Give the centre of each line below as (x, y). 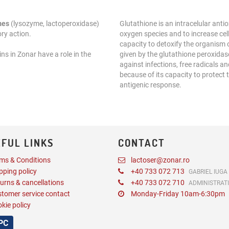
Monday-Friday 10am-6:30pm (178, 194)
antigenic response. (151, 85)
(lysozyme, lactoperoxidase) (54, 24)
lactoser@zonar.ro (160, 160)
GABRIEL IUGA (208, 172)
